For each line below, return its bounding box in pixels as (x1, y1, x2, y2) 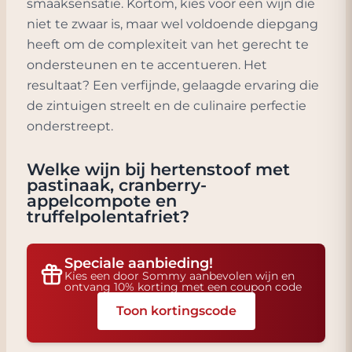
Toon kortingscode (115, 303, 236, 318)
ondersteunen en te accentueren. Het (27, 57, 267, 72)
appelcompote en (27, 191, 177, 211)
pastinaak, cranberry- (27, 175, 207, 195)
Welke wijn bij (27, 159, 150, 179)
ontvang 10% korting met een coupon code (64, 280, 302, 294)
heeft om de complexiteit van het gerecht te (27, 37, 309, 52)
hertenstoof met (150, 159, 290, 179)
